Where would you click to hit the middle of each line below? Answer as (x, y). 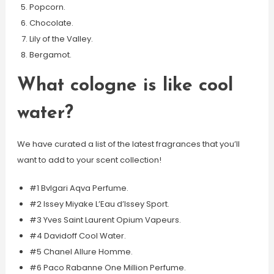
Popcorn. (47, 7)
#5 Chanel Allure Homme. (81, 252)
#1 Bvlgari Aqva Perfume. (79, 188)
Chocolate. (51, 23)
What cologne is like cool (125, 86)
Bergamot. (50, 55)
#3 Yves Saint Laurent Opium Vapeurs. (105, 220)
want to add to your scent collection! (89, 160)
